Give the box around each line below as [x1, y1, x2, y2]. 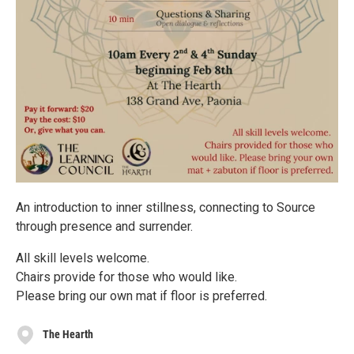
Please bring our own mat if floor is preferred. [16, 288, 267, 303]
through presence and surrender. [16, 218, 193, 234]
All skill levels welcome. [16, 250, 149, 265]
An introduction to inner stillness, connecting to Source [16, 199, 315, 215]
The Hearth [43, 328, 93, 341]
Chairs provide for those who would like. [16, 269, 237, 284]
